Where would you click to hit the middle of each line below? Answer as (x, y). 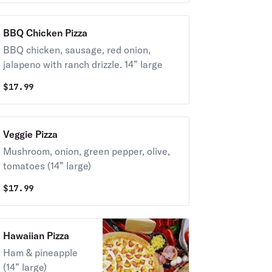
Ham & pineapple (40, 253)
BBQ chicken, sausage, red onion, (76, 50)
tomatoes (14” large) (47, 166)
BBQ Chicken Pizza (45, 33)
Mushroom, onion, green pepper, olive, (86, 151)
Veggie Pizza (30, 134)
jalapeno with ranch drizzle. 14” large (83, 64)
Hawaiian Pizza (36, 236)
